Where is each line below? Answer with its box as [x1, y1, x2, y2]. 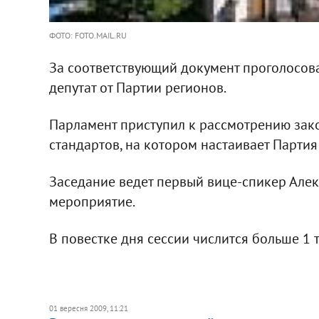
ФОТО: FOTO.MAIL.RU [48, 29, 127, 41]
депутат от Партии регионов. [48, 78, 226, 97]
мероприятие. [48, 192, 135, 211]
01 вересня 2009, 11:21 [48, 303, 128, 313]
